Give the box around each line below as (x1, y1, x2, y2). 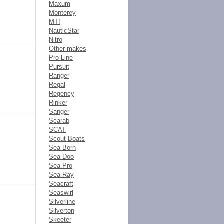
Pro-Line (49, 54, 73, 61)
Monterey (49, 9, 76, 16)
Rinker (49, 99, 67, 106)
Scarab (49, 117, 69, 124)
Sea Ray (49, 171, 74, 178)
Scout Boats (49, 135, 85, 142)
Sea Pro (49, 162, 72, 169)
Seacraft (49, 180, 73, 187)
